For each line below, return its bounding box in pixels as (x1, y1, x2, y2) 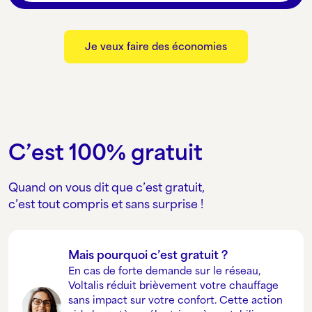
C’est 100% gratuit (8, 139, 203, 165)
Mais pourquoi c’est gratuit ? (68, 247, 228, 262)
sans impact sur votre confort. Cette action (68, 293, 283, 306)
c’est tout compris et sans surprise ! (8, 196, 203, 211)
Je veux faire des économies (85, 40, 227, 52)
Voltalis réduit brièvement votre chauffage (68, 279, 279, 291)
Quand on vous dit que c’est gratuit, (8, 180, 205, 194)
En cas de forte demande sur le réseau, (68, 264, 260, 276)
